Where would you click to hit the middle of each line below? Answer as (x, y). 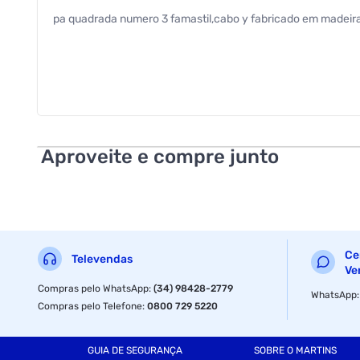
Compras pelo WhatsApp (94, 288)
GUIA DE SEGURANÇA (135, 351)
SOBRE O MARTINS (295, 351)
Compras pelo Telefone (90, 306)
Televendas (102, 260)
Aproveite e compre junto (160, 156)
